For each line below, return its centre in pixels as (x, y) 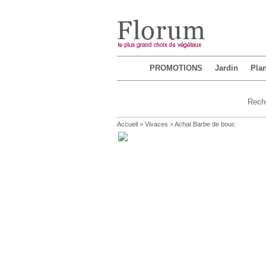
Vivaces (156, 124)
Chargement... (137, 5)
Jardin (227, 68)
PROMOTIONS (176, 68)
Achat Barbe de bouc (205, 124)
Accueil (127, 124)
